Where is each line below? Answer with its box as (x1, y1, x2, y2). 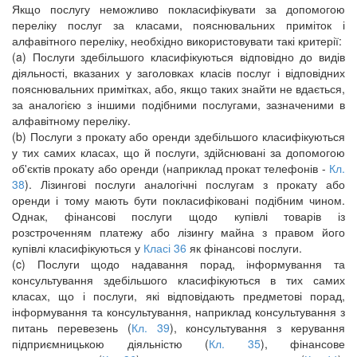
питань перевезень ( (12, 320, 131, 335)
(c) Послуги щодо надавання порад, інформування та (12, 256, 345, 272)
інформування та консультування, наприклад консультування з (12, 304, 345, 320)
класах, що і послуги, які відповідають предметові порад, (12, 288, 345, 304)
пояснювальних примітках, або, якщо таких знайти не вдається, (12, 80, 345, 96)
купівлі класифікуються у (12, 240, 143, 256)
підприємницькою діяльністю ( (12, 335, 209, 351)
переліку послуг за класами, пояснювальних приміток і (12, 17, 345, 33)
